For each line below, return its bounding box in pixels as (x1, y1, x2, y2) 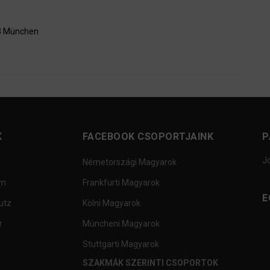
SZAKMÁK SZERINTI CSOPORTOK (82, 258, 218, 268)
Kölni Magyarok (82, 198, 140, 209)
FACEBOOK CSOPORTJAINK (82, 131, 213, 143)
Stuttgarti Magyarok (82, 239, 159, 250)
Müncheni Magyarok (82, 219, 160, 229)
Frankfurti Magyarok (82, 178, 160, 188)
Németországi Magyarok (82, 157, 177, 168)
